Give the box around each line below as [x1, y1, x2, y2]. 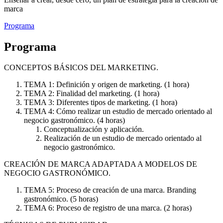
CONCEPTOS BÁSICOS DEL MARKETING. [4, 63, 158, 72]
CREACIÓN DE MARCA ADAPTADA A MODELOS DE [4, 160, 197, 169]
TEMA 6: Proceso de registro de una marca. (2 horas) [24, 204, 192, 213]
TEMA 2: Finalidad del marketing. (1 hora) [24, 89, 159, 98]
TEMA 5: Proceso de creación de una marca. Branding [24, 186, 196, 195]
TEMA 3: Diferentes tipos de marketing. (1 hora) [24, 98, 177, 107]
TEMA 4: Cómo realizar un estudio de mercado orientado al [24, 107, 212, 116]
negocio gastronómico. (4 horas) [24, 116, 125, 125]
